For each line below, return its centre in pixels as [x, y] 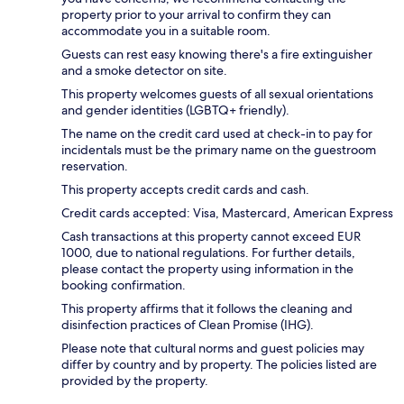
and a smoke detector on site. [144, 70]
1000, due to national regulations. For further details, [208, 252]
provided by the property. [135, 380]
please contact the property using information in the [207, 268]
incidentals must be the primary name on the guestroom [219, 149]
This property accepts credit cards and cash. [185, 189]
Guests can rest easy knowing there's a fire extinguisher [217, 54]
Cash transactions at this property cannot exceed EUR [211, 236]
